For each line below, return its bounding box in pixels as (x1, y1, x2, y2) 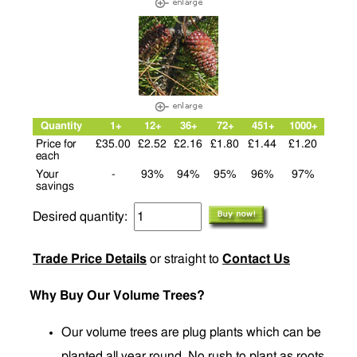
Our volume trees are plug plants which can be (61, 326, 321, 339)
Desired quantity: (33, 210, 134, 223)
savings (36, 181, 74, 192)
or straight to (150, 253, 222, 265)
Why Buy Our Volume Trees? (29, 289, 205, 302)
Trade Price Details (33, 253, 147, 265)
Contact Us (222, 253, 290, 265)
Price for (36, 139, 76, 150)
